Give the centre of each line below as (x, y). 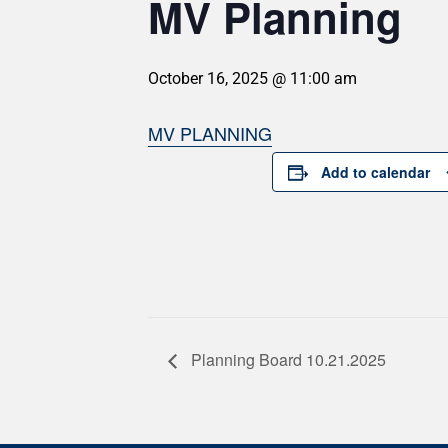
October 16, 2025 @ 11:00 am (252, 78)
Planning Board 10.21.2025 (286, 359)
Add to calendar (375, 172)
